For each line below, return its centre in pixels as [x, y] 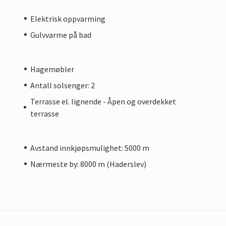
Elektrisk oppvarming [68, 18]
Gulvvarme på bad [61, 35]
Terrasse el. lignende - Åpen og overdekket [103, 101]
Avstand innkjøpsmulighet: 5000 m [90, 148]
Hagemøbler [52, 69]
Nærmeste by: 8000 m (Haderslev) [88, 164]
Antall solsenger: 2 [63, 85]
